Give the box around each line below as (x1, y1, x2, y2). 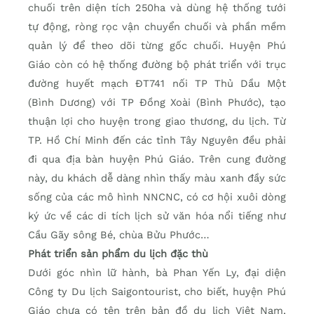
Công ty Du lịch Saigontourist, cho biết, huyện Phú (28, 285, 286, 298)
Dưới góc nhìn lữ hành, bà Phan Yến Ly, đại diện (28, 266, 286, 279)
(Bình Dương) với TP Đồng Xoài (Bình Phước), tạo (28, 95, 286, 109)
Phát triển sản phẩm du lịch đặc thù (28, 247, 208, 260)
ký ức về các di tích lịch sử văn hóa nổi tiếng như (28, 209, 286, 222)
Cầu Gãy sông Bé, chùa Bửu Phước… (28, 228, 210, 241)
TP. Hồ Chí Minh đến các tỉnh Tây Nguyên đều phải (28, 133, 286, 146)
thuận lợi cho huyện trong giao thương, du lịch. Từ (28, 114, 286, 128)
